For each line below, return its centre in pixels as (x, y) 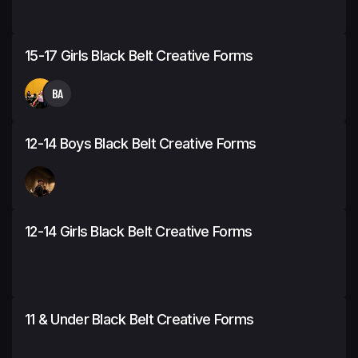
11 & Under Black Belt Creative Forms (139, 319)
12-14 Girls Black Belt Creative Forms (139, 231)
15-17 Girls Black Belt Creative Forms (139, 55)
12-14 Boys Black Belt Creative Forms (141, 143)
